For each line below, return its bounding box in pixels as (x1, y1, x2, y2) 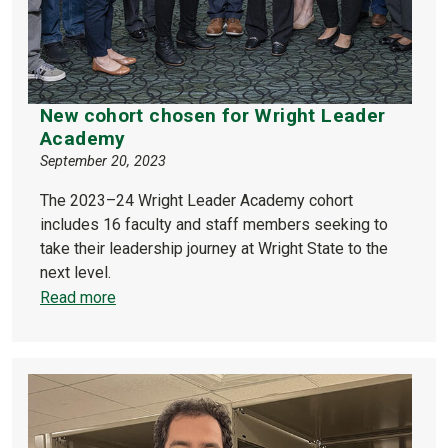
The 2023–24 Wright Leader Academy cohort (40, 190, 353, 210)
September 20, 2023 (40, 152, 166, 170)
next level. (40, 262, 111, 282)
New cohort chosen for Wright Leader (40, 103, 386, 127)
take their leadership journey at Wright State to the (40, 238, 388, 258)
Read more (40, 287, 116, 307)
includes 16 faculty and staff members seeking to (40, 214, 388, 234)
